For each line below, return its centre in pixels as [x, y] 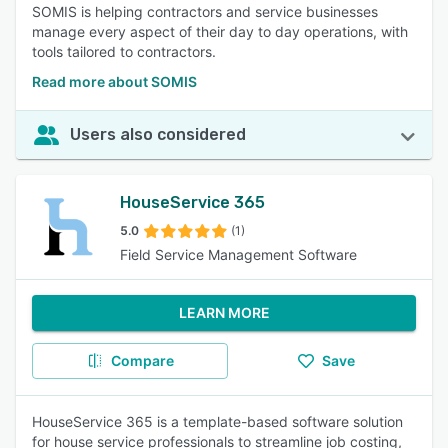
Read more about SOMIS [114, 81]
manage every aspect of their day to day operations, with [220, 31]
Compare [142, 360]
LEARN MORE [224, 312]
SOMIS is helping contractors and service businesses [205, 11]
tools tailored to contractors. [124, 51]
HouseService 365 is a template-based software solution [217, 421]
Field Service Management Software [238, 254]
